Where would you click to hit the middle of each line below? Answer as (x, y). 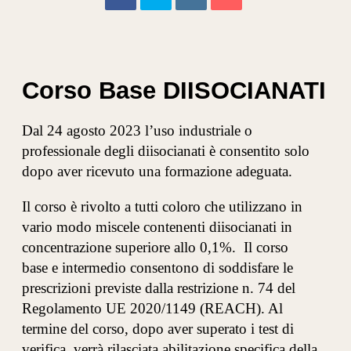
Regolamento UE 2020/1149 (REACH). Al (153, 309)
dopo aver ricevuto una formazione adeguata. (157, 172)
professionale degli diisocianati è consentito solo (166, 151)
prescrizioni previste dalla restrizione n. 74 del (159, 288)
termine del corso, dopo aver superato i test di (158, 329)
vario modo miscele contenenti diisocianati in (157, 227)
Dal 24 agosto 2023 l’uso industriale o (138, 131)
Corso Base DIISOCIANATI (174, 90)
